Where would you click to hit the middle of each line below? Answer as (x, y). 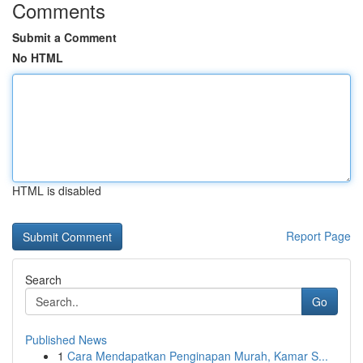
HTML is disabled (57, 190)
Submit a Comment (64, 37)
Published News (66, 340)
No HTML (38, 58)
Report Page (318, 236)
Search (43, 280)
